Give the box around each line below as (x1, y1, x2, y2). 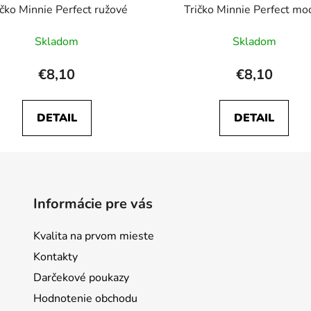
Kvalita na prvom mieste (33, 228, 154, 244)
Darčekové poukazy (33, 269, 129, 285)
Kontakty (33, 249, 78, 264)
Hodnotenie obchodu (33, 290, 137, 306)
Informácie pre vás (33, 194, 153, 213)
